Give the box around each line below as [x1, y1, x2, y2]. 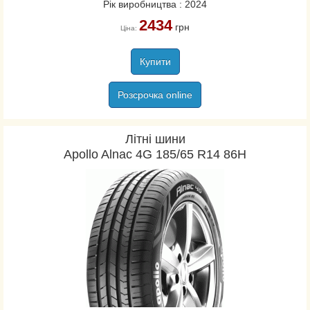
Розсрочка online [118, 89, 192, 100]
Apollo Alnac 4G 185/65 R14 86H [64, 147, 246, 161]
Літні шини [125, 132, 185, 146]
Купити [139, 56, 171, 67]
